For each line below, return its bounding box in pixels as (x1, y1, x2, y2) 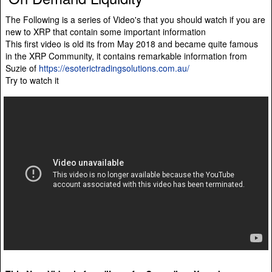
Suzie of (5, 61, 39, 74)
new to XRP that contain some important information (5, 25, 206, 38)
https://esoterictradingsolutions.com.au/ (39, 61, 189, 74)
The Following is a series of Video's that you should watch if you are (5, 13, 265, 25)
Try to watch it (5, 73, 59, 86)
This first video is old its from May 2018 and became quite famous (5, 37, 258, 50)
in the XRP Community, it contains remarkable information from (5, 49, 247, 62)
